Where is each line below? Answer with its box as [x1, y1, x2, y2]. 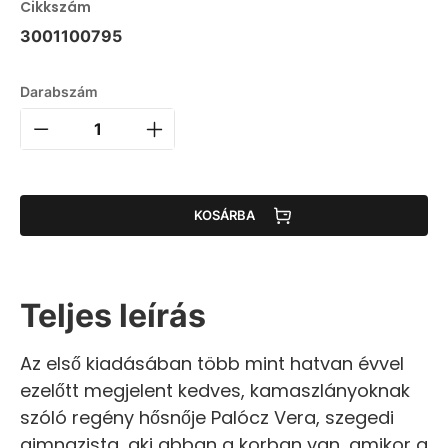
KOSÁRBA [193, 207, 255, 224]
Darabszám [20, 82, 98, 100]
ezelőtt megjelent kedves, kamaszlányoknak [20, 377, 410, 403]
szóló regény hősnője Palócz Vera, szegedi [20, 404, 394, 430]
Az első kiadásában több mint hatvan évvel [20, 350, 404, 376]
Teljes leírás [20, 295, 206, 335]
